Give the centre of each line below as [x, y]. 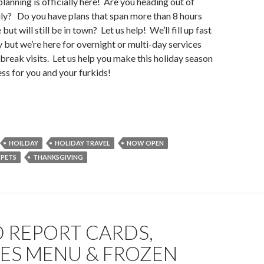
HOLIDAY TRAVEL [82, 143]
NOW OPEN [145, 143]
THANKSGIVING [58, 157]
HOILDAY [24, 143]
